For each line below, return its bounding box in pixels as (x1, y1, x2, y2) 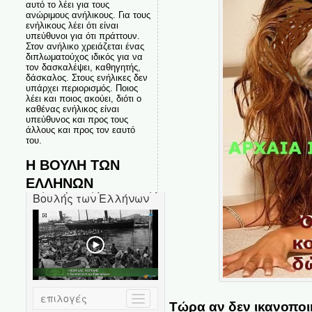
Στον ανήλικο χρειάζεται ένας (25, 41, 144, 52)
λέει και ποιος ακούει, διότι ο (25, 93, 141, 104)
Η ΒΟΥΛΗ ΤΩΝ (25, 157, 120, 173)
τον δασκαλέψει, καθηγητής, (25, 62, 141, 72)
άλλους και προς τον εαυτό (25, 125, 135, 135)
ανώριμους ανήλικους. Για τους (25, 10, 150, 20)
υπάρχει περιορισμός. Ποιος (25, 83, 138, 93)
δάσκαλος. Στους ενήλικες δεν (25, 72, 148, 83)
